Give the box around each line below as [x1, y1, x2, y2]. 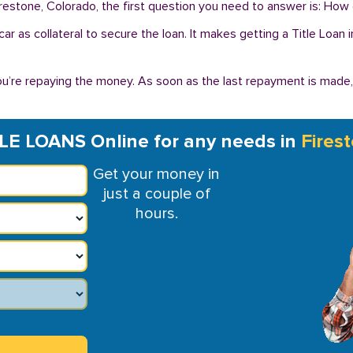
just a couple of [102, 184, 210, 203]
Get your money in [93, 165, 221, 184]
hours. [135, 204, 178, 223]
